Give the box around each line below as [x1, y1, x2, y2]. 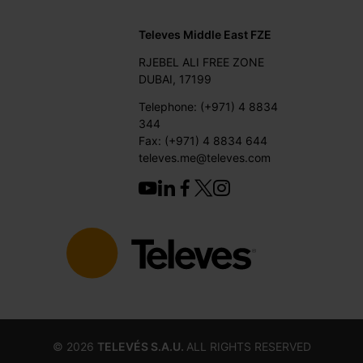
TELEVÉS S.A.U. [96, 339, 186, 353]
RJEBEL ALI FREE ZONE [139, 54, 265, 69]
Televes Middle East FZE [139, 27, 272, 41]
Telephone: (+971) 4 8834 [139, 99, 279, 113]
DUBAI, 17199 [139, 71, 212, 86]
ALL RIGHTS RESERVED [186, 339, 311, 353]
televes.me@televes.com [139, 150, 271, 164]
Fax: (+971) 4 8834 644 [139, 133, 268, 147]
